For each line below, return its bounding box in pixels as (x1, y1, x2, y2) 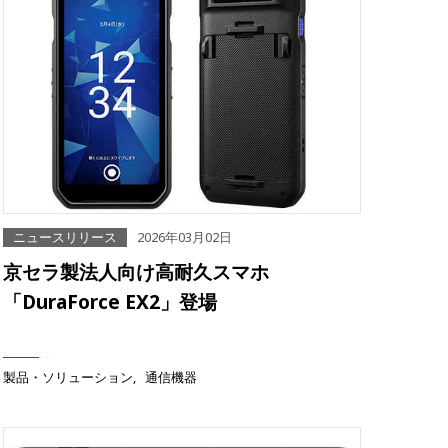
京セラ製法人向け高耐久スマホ (3, 258, 269, 286)
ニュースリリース (13, 228, 117, 247)
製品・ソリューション (3, 368, 133, 387)
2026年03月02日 (137, 228, 232, 247)
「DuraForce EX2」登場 (3, 288, 217, 316)
